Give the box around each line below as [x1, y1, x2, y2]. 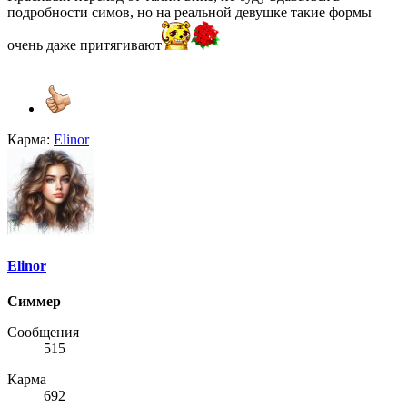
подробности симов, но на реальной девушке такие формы [7, 4, 372, 20]
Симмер [7, 293, 61, 310]
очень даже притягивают [7, 36, 162, 53]
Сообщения [7, 324, 79, 341]
